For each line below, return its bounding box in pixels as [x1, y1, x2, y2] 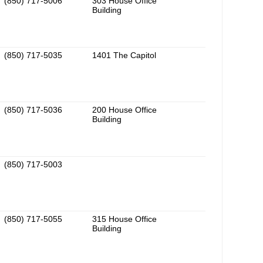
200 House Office [92, 105, 157, 115]
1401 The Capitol [92, 50, 156, 60]
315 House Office [92, 214, 157, 224]
